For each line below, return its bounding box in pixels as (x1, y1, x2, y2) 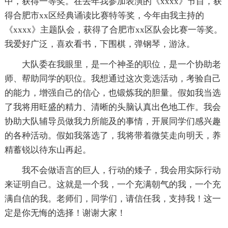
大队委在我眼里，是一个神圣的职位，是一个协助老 (21, 60, 221, 70)
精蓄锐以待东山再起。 (4, 145, 91, 155)
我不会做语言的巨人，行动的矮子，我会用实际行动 (21, 165, 221, 176)
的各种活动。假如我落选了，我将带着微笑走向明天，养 (4, 131, 221, 141)
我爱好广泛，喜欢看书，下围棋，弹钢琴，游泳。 (4, 39, 195, 49)
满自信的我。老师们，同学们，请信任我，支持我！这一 (4, 194, 221, 204)
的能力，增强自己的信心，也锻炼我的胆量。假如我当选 (4, 88, 221, 98)
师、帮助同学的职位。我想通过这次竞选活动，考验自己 (4, 74, 221, 84)
